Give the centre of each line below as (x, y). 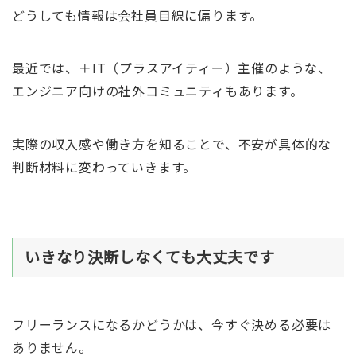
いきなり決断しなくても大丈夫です (149, 257)
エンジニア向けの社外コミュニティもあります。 (157, 91)
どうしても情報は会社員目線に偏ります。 (137, 15)
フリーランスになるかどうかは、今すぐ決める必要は (172, 325)
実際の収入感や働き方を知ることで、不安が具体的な (172, 143)
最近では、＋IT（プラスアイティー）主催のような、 (171, 68)
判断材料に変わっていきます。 (104, 166)
